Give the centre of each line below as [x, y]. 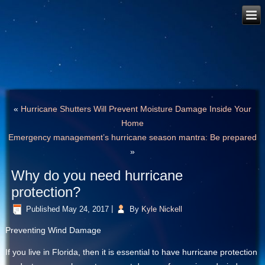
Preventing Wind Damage [54, 230]
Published [43, 209]
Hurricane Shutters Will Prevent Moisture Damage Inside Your [136, 109]
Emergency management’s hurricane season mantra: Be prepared [132, 138]
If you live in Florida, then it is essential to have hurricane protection [132, 252]
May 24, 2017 [86, 209]
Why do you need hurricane [97, 176]
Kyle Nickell [162, 209]
